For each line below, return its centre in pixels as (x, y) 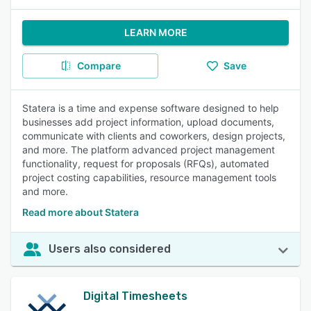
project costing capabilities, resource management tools (149, 177)
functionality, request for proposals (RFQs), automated (146, 163)
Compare (99, 66)
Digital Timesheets (135, 296)
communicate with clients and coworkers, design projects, (154, 136)
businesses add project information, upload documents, (148, 122)
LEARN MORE (155, 32)
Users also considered (110, 249)
